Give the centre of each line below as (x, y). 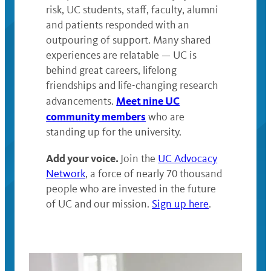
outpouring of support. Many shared (129, 40)
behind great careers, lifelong (112, 70)
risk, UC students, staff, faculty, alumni (132, 10)
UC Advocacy (188, 159)
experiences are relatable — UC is (122, 55)
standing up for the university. (114, 132)
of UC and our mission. (99, 204)
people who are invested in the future (131, 189)
